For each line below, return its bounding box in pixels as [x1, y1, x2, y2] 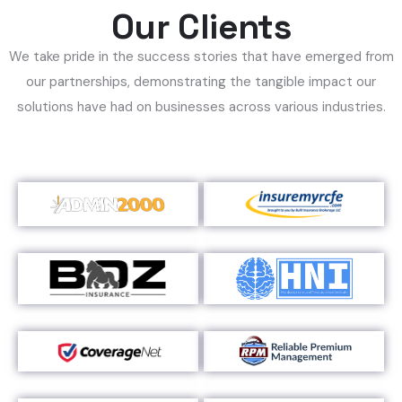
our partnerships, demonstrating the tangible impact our [26, 73, 376, 91]
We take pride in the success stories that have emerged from [8, 48, 394, 66]
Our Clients [111, 4, 291, 48]
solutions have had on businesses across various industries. [16, 98, 386, 116]
